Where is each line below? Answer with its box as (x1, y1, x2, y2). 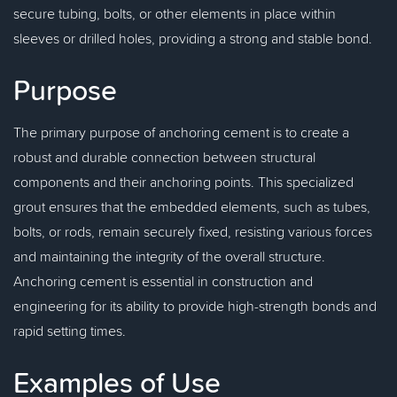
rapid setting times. (13, 321, 126, 340)
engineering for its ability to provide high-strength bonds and (13, 296, 377, 315)
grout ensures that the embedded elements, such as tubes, (13, 197, 370, 216)
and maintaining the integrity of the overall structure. (13, 246, 325, 266)
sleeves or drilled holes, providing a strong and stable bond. (13, 28, 372, 48)
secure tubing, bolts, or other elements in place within (13, 4, 336, 23)
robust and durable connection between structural (13, 147, 315, 167)
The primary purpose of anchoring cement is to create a (13, 122, 349, 142)
